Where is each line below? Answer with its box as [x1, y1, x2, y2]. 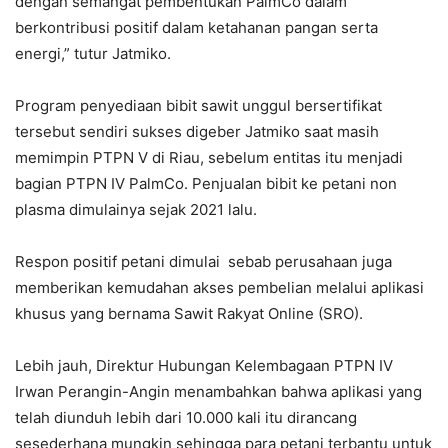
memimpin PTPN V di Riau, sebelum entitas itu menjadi [15, 147, 403, 167]
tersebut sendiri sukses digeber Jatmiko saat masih [15, 121, 379, 141]
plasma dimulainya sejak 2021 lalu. [15, 199, 257, 219]
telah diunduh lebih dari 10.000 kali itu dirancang [15, 407, 357, 427]
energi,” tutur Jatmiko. [15, 43, 171, 63]
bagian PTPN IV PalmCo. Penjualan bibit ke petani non [15, 173, 397, 193]
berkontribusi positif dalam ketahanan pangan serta [15, 17, 378, 37]
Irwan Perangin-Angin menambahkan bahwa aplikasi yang [15, 381, 422, 401]
